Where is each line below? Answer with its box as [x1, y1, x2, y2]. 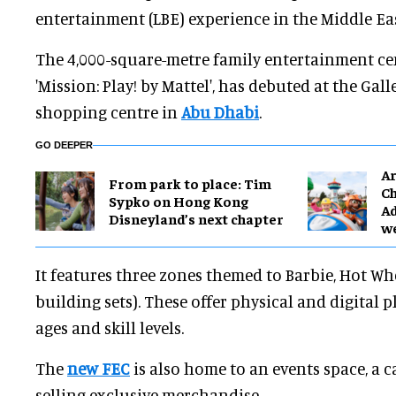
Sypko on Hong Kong [109, 192, 248, 210]
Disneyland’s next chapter [109, 209, 284, 228]
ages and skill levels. [35, 317, 184, 339]
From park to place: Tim [109, 174, 271, 193]
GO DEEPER [35, 140, 93, 151]
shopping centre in [35, 102, 181, 123]
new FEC [67, 358, 130, 379]
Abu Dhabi [181, 102, 259, 123]
